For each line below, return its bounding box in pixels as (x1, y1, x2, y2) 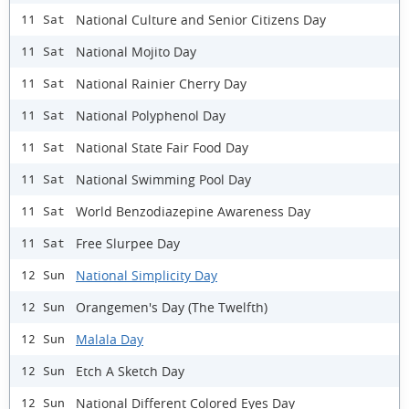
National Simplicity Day (76, 266, 217, 284)
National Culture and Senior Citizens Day (76, 10, 326, 28)
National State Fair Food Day (76, 138, 248, 156)
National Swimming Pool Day (76, 170, 251, 188)
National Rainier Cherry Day (76, 74, 246, 92)
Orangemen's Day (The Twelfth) (76, 298, 267, 316)
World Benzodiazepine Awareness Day (76, 202, 310, 220)
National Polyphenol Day (76, 106, 225, 124)
